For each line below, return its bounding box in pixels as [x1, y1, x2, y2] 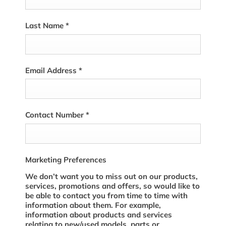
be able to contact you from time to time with [25, 190, 188, 200]
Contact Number [25, 110, 86, 120]
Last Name [25, 21, 66, 30]
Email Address [25, 65, 79, 75]
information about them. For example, [25, 200, 161, 210]
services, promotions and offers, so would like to [25, 181, 200, 191]
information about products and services [25, 209, 172, 219]
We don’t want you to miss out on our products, [25, 171, 198, 181]
